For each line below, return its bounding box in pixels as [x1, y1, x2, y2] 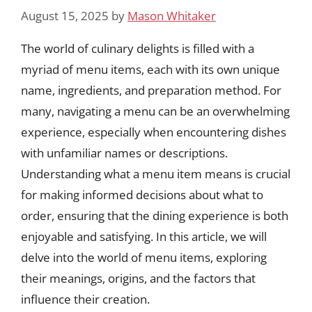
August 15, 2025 [21, 7, 109, 24]
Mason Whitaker [127, 7, 216, 24]
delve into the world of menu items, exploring [21, 249, 267, 265]
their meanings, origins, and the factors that [21, 270, 256, 286]
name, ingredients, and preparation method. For [21, 81, 281, 98]
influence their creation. [21, 290, 150, 307]
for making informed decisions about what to [21, 186, 263, 203]
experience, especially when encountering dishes [21, 123, 286, 140]
